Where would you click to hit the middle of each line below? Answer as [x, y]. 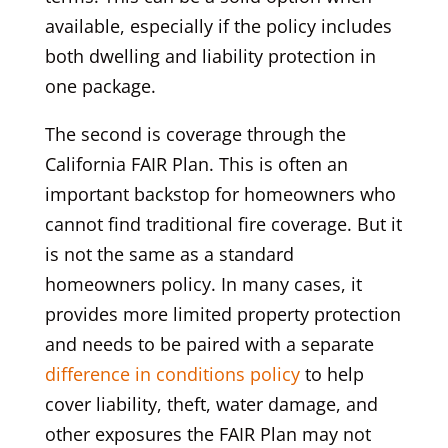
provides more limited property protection [222, 313]
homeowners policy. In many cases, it [203, 283]
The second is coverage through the [195, 133]
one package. [100, 85]
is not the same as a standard [169, 253]
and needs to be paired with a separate [209, 343]
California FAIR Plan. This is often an [196, 163]
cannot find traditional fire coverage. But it [223, 223]
